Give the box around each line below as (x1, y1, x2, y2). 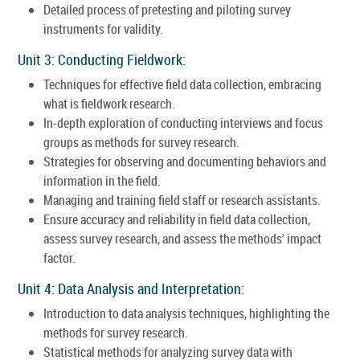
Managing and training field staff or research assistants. (43, 190, 321, 209)
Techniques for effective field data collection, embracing (43, 75, 321, 93)
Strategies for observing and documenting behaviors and (43, 152, 326, 170)
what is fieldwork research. (43, 94, 175, 112)
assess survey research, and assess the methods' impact (43, 229, 321, 247)
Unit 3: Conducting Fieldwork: (18, 49, 186, 69)
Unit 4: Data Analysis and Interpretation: (18, 278, 244, 298)
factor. (43, 248, 76, 267)
